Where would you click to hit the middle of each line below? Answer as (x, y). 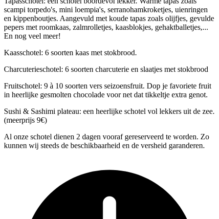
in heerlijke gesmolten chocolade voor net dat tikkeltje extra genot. (106, 94)
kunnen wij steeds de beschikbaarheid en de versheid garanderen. (104, 145)
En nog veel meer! (32, 36)
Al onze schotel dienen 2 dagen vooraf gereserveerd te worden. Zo (107, 136)
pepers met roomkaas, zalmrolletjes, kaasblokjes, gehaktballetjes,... (106, 27)
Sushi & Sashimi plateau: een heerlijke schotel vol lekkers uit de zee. (109, 111)
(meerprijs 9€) (25, 120)
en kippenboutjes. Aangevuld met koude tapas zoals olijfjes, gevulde (109, 18)
